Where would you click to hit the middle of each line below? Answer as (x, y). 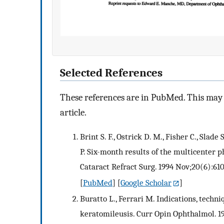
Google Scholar (146, 183)
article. (73, 112)
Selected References (111, 73)
